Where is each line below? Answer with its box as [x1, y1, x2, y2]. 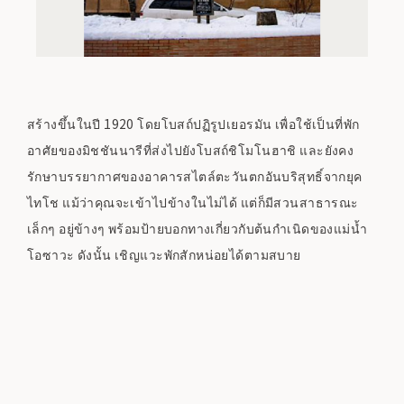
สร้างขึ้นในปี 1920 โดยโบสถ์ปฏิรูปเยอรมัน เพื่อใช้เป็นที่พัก [27, 115, 360, 133]
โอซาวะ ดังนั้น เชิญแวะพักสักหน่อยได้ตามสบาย [27, 245, 301, 264]
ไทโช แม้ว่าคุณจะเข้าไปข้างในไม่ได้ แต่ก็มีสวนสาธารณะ [27, 193, 359, 212]
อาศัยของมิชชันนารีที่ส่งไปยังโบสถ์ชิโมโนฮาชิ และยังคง [27, 141, 354, 160]
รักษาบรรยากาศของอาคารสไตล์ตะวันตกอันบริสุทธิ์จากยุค [27, 167, 363, 186]
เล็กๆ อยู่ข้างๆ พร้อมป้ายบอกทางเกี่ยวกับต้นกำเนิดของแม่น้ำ [27, 219, 368, 238]
